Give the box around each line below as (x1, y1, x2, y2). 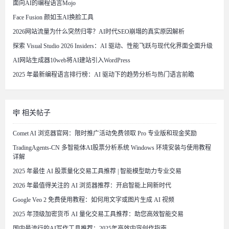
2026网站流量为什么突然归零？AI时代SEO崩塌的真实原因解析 (13, 28, 185, 35)
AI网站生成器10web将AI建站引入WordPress (13, 56, 130, 64)
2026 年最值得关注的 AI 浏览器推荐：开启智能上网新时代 (13, 181, 171, 189)
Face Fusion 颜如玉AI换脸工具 (13, 13, 94, 21)
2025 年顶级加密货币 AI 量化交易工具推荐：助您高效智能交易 (13, 210, 184, 218)
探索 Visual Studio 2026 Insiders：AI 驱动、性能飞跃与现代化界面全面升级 (13, 42, 213, 50)
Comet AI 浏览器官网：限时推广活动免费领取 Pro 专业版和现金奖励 (13, 129, 197, 137)
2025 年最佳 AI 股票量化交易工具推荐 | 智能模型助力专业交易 (13, 167, 181, 175)
